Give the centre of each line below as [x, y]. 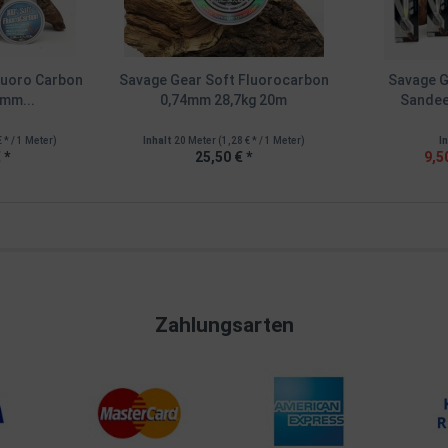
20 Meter [195, 140]
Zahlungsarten [224, 325]
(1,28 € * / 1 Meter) [261, 140]
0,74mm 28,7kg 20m [224, 100]
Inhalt [158, 140]
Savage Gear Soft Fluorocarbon [223, 80]
